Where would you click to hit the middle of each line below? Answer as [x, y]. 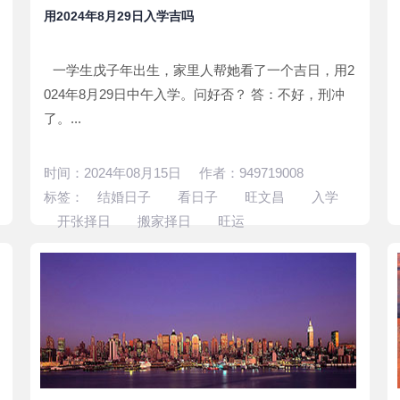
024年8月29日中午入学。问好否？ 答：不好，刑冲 [194, 94]
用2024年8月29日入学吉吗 [119, 16]
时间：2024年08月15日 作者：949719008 [174, 173]
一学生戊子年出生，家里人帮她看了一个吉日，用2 [204, 70]
